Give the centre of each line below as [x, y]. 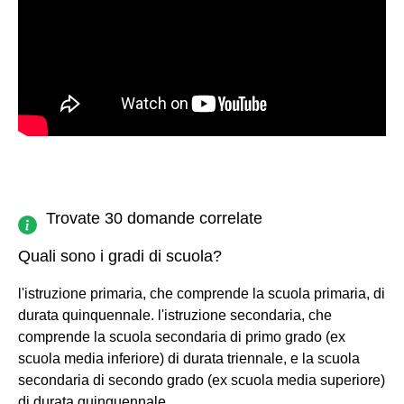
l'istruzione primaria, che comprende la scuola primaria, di [202, 293]
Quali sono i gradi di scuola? [120, 256]
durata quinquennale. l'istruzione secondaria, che [175, 315]
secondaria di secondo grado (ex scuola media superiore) [202, 380]
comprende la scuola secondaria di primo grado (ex [182, 336]
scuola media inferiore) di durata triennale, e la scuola [189, 358]
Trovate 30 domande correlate [154, 218]
